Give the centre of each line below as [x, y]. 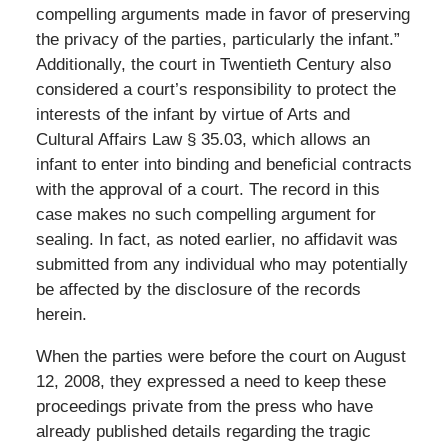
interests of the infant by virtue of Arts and [192, 114]
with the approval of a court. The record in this [207, 189]
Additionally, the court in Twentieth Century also [213, 64]
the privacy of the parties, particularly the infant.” [217, 39]
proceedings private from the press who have [204, 406]
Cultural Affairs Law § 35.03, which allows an [202, 139]
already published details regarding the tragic [203, 431]
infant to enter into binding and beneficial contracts [223, 164]
